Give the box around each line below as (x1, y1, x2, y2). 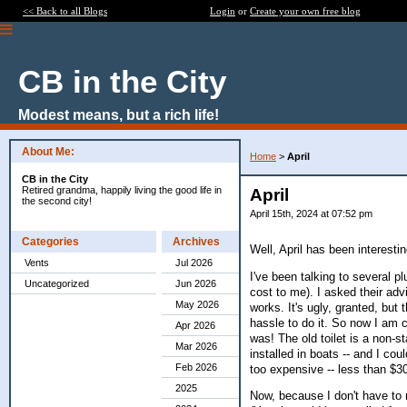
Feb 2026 (175, 362, 217, 372)
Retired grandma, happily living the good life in (22, 184, 222, 195)
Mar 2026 (175, 341, 217, 352)
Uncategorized (25, 278, 89, 289)
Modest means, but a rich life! (18, 107, 219, 123)
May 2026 (175, 299, 219, 310)
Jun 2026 (175, 278, 216, 289)
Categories (22, 235, 79, 248)
